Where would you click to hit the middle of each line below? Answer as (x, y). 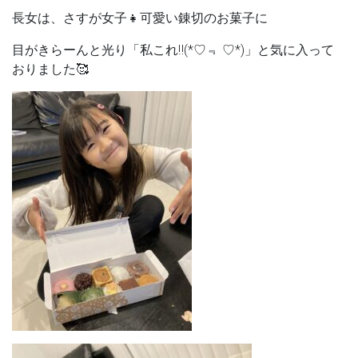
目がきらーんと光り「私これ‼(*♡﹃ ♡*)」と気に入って (173, 50)
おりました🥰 (50, 69)
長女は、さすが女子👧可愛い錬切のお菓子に (140, 18)
